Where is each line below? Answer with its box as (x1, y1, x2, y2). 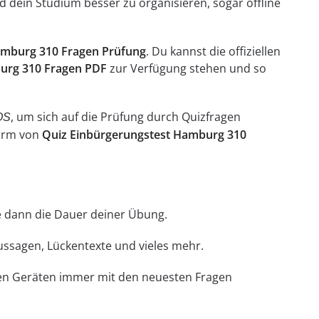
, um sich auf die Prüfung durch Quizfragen (10, 109, 241, 125)
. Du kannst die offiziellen (145, 43, 281, 60)
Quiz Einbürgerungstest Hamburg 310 (41, 127, 246, 143)
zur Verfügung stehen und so (106, 61, 266, 77)
